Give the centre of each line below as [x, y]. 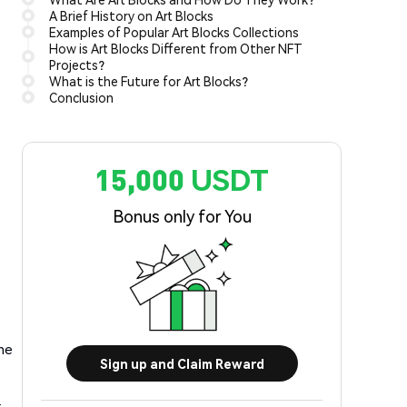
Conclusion [81, 97]
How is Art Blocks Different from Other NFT [176, 48]
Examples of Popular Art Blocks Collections [174, 32]
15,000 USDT [182, 179]
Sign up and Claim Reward [182, 363]
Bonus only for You [182, 216]
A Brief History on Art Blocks [131, 15]
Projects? [77, 65]
